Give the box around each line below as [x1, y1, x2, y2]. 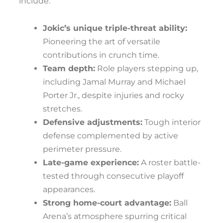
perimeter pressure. [43, 144, 121, 154]
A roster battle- [139, 158, 201, 167]
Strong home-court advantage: [43, 198, 171, 208]
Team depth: [43, 64, 95, 73]
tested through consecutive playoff [43, 171, 184, 181]
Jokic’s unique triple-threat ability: [43, 23, 187, 33]
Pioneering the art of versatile [43, 37, 160, 46]
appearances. [43, 185, 95, 194]
